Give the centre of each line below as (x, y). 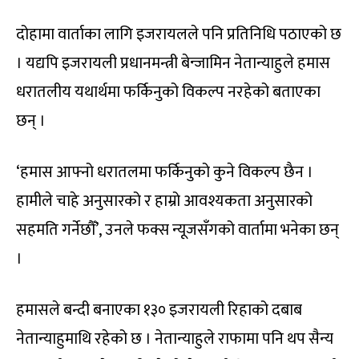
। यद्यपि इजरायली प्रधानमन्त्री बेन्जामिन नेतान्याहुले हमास (173, 63)
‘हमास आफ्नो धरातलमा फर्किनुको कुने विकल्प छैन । (165, 172)
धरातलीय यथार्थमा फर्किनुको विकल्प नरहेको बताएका (168, 92)
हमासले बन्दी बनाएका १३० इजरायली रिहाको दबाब (159, 310)
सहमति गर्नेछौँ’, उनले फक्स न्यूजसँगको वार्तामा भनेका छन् (177, 230)
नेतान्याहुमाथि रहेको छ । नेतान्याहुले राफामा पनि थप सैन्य (175, 339)
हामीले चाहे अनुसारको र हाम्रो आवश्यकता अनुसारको (164, 201)
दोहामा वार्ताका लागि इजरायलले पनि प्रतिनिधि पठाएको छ (179, 34)
